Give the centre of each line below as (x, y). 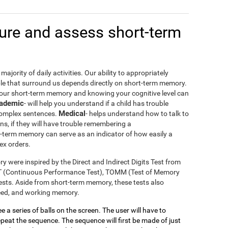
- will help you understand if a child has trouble (96, 104)
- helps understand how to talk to (137, 114)
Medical (72, 114)
